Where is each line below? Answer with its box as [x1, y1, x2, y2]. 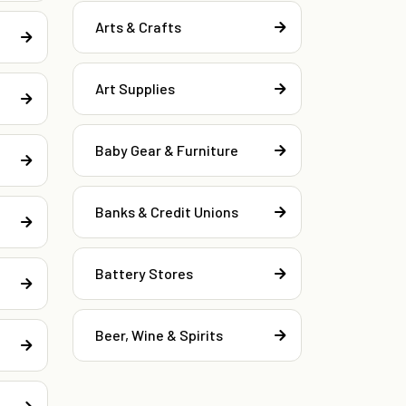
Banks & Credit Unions [95, 203, 238, 221]
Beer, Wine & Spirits [95, 326, 223, 344]
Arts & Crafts [95, 18, 181, 36]
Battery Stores [95, 265, 193, 283]
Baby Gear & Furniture [95, 141, 238, 159]
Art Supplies [95, 80, 175, 98]
